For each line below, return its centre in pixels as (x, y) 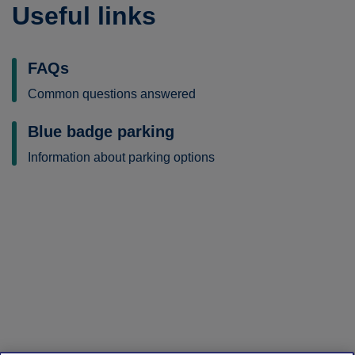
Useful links (84, 16)
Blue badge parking (101, 132)
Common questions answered (112, 94)
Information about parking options (121, 157)
